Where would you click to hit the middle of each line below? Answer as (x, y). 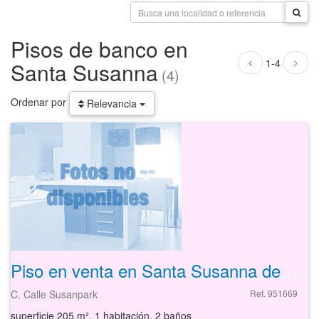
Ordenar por (40, 101)
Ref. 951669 (274, 293)
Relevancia (112, 103)
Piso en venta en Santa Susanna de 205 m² (289, 270)
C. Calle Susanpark (54, 294)
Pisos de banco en (99, 49)
